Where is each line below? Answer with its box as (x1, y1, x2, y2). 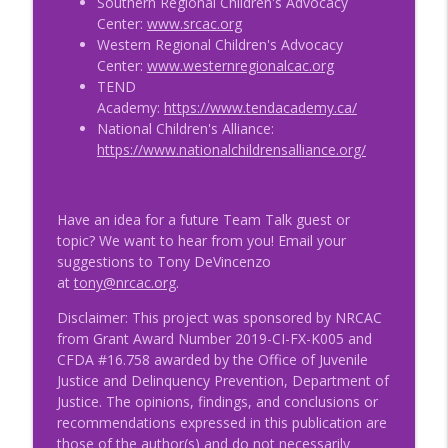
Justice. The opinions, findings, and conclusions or (56, 391, 378, 411)
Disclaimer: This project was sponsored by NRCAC (56, 307, 382, 327)
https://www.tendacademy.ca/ (163, 97, 357, 117)
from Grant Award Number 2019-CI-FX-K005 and (56, 328, 372, 348)
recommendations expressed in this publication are (56, 412, 387, 432)
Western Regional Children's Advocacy (96, 34, 343, 54)
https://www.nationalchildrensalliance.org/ (96, 139, 366, 159)
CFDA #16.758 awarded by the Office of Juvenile (56, 349, 368, 369)
